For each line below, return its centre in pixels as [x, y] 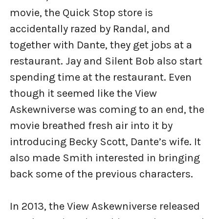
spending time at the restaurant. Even [101, 77]
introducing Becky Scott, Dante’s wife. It [105, 142]
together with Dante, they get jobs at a [101, 45]
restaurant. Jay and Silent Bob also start [106, 61]
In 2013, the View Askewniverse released [105, 207]
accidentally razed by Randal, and [90, 29]
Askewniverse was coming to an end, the [107, 110]
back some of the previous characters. [103, 174]
